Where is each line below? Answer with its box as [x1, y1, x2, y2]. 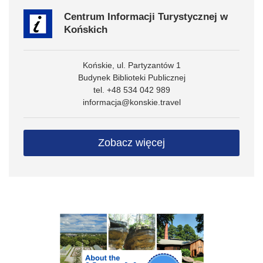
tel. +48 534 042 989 [93, 85, 170, 95]
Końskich [64, 24, 107, 36]
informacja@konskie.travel [82, 97, 181, 107]
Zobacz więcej [98, 137, 165, 149]
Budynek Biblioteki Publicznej [77, 73, 186, 83]
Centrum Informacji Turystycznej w [64, 11, 228, 23]
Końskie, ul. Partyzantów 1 [82, 60, 181, 70]
